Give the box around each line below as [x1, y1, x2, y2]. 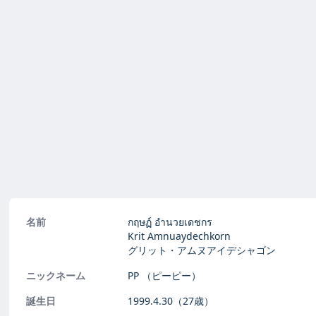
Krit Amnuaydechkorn [128, 229, 231, 243]
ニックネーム [26, 269, 85, 282]
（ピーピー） [142, 269, 201, 282]
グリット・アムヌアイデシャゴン [128, 243, 276, 257]
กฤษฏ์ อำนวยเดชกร [128, 215, 212, 229]
